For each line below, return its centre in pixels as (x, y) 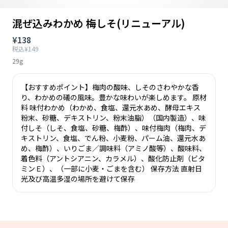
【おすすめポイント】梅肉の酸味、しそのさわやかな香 (110, 87)
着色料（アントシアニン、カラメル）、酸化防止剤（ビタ (113, 158)
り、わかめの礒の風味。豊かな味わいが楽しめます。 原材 (114, 97)
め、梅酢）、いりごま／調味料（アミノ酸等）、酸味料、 (113, 148)
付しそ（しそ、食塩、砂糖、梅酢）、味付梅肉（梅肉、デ (113, 128)
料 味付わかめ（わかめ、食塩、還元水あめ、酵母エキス (111, 107)
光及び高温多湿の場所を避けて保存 (78, 179)
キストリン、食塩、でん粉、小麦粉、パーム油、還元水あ (113, 138)
